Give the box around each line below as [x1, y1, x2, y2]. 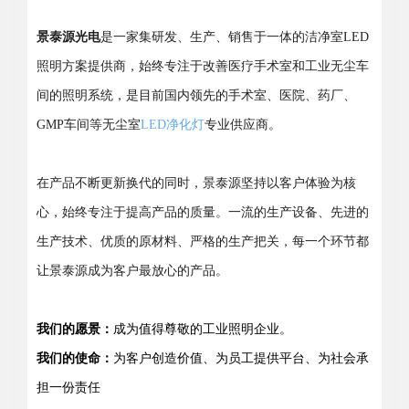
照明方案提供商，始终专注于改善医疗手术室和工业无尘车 [37, 59, 369, 74]
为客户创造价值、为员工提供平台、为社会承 [113, 351, 369, 366]
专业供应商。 [204, 118, 281, 132]
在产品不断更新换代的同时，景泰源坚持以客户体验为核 [37, 176, 356, 191]
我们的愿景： [37, 322, 113, 337]
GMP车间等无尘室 [37, 118, 141, 132]
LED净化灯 [141, 118, 204, 132]
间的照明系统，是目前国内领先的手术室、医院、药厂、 [37, 89, 356, 103]
